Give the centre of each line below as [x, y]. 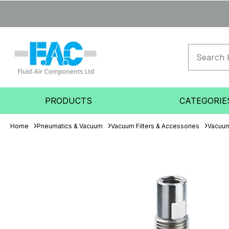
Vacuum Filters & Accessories [155, 126]
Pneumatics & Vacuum [70, 126]
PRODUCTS [69, 101]
